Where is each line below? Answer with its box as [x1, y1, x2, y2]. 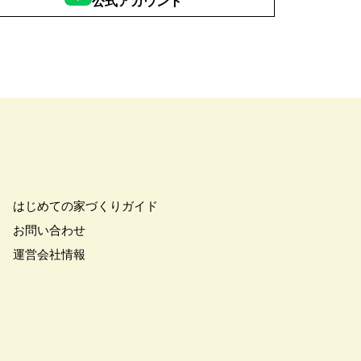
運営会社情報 [13, 247, 85, 261]
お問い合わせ [13, 222, 85, 237]
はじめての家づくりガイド [13, 198, 158, 213]
